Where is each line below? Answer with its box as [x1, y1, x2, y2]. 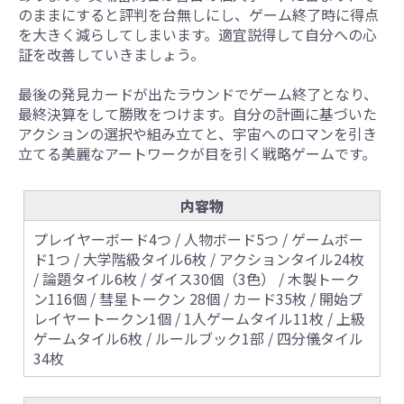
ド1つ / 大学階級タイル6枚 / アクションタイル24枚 [33, 248, 364, 270]
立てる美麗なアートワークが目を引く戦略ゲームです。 [18, 142, 376, 164]
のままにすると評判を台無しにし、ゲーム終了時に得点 [18, 4, 379, 25]
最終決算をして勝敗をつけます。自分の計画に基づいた [18, 103, 377, 124]
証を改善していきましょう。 [18, 43, 205, 65]
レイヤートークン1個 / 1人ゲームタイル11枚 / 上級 [33, 308, 365, 329]
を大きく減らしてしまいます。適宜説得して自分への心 [18, 23, 377, 45]
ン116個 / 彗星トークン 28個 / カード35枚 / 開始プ [33, 288, 363, 309]
